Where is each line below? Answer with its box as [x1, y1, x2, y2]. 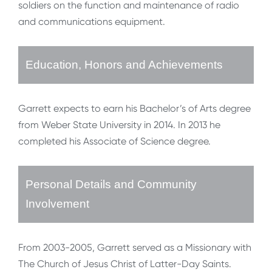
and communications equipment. [18, 16, 165, 28]
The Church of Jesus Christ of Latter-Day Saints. [18, 258, 231, 270]
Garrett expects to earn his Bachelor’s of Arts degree [18, 103, 251, 115]
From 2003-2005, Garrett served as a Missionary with [18, 242, 251, 254]
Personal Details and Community [25, 178, 197, 191]
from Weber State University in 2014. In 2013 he [18, 119, 220, 131]
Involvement [25, 197, 89, 211]
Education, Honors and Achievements [25, 58, 223, 72]
